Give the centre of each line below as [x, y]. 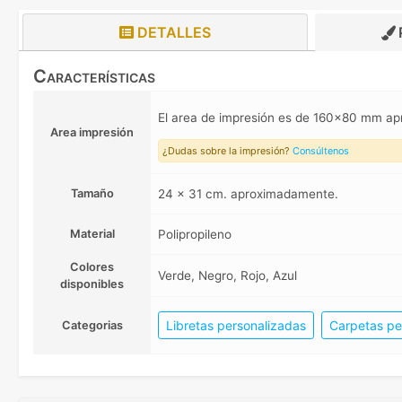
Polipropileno [195, 235]
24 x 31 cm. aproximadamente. [248, 194]
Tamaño [92, 194]
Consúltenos [321, 151]
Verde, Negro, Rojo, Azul [227, 276]
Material [92, 234]
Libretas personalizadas [236, 326]
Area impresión [92, 133]
